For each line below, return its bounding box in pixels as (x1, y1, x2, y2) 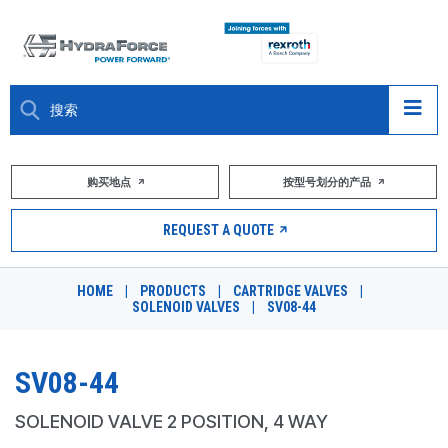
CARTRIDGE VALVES (233, 283, 348, 299)
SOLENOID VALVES (132, 299, 240, 315)
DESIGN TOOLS (30, 402, 131, 421)
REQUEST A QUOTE (159, 222, 277, 238)
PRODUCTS (140, 283, 206, 299)
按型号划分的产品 (282, 176, 374, 189)
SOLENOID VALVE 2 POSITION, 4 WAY (15, 411, 328, 432)
